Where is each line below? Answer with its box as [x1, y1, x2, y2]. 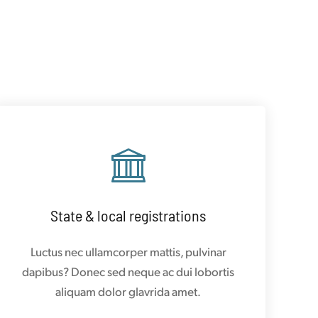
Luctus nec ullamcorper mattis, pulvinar [30, 243, 226, 259]
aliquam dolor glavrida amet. [55, 283, 202, 299]
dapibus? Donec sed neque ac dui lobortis [22, 263, 235, 279]
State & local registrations [50, 205, 207, 224]
